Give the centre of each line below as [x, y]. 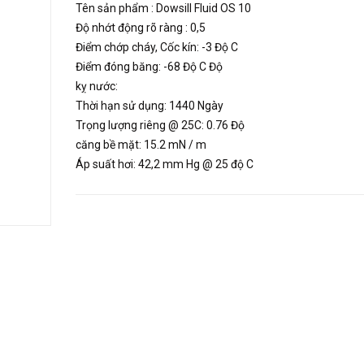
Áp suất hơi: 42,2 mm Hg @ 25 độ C [164, 164]
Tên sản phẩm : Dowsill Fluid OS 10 [163, 8]
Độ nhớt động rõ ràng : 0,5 [140, 28]
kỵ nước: [96, 86]
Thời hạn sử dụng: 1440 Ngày [149, 106]
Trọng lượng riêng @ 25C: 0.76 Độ [160, 125]
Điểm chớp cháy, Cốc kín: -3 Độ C [156, 47]
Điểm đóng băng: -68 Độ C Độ [149, 67]
